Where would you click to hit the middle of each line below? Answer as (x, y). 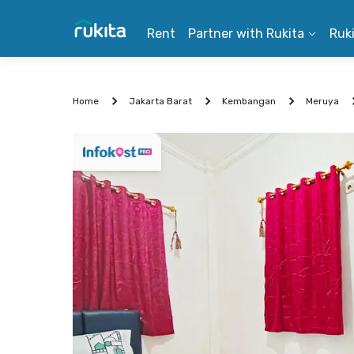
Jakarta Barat (160, 101)
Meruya (322, 101)
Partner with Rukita (246, 34)
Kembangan (249, 101)
